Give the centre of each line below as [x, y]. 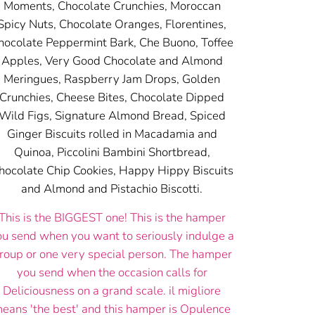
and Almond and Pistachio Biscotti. [112, 189]
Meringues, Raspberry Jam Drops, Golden [112, 79]
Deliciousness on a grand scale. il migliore [112, 291]
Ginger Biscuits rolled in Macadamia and [112, 134]
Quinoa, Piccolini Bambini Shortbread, [112, 153]
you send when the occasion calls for [112, 273]
